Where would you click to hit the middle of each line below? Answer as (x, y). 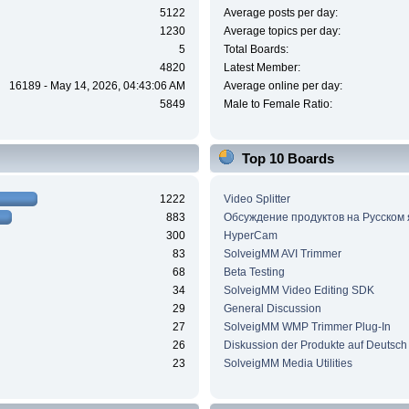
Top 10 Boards (288, 159)
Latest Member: (262, 68)
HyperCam (250, 235)
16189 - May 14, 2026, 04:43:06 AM (98, 86)
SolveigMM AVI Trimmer (282, 253)
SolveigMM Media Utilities (288, 363)
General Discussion (272, 308)
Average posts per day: (280, 13)
